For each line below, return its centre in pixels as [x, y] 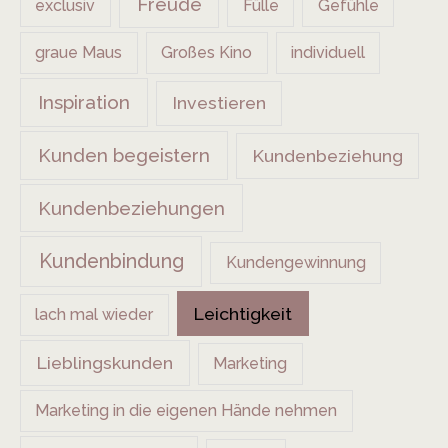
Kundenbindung [111, 262]
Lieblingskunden [104, 363]
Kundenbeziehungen [131, 207]
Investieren [219, 103]
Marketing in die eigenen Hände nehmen [186, 411]
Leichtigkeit [242, 313]
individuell [327, 53]
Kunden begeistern [123, 155]
